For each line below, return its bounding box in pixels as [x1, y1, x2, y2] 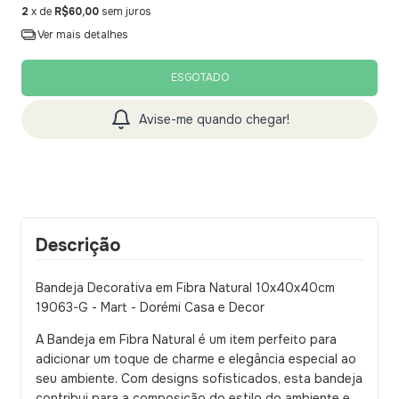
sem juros [102, 4, 151, 19]
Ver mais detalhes [35, 28, 128, 42]
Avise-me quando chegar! [138, 111, 289, 127]
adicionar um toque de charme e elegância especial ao [36, 351, 356, 367]
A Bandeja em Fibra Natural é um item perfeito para [36, 331, 337, 347]
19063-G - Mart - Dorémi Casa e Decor [36, 299, 265, 315]
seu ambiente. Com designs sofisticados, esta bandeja [36, 370, 362, 387]
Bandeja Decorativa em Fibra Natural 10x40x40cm [36, 280, 335, 296]
